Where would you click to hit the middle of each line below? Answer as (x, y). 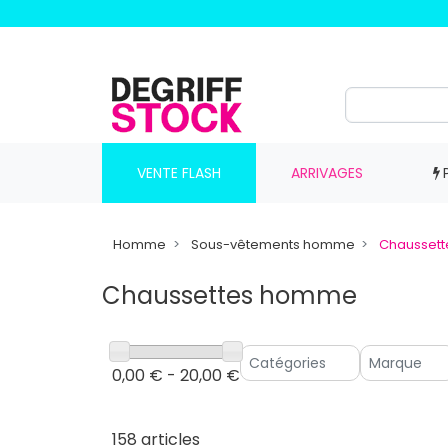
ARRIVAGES (326, 172)
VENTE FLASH (178, 172)
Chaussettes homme (229, 295)
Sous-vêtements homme (272, 244)
